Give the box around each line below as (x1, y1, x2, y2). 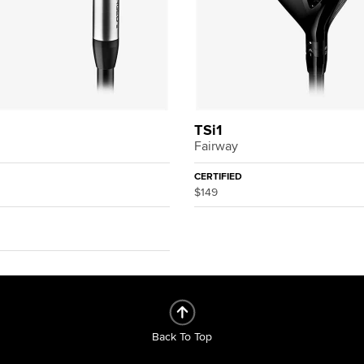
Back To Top (152, 330, 212, 344)
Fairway (194, 138, 238, 154)
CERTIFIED (194, 171, 242, 183)
